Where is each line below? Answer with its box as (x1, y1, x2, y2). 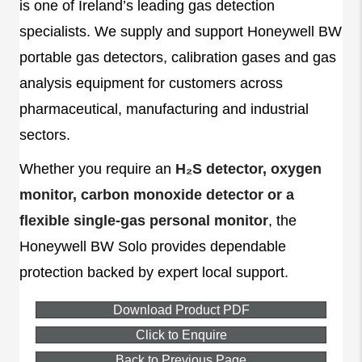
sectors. (19, 126, 70, 143)
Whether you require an (19, 160, 175, 177)
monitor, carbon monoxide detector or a (19, 186, 294, 203)
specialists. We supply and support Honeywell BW (19, 23, 342, 40)
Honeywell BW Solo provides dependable (19, 238, 286, 255)
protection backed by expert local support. (19, 263, 288, 280)
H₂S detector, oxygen (175, 160, 322, 177)
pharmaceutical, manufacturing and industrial (19, 100, 309, 117)
